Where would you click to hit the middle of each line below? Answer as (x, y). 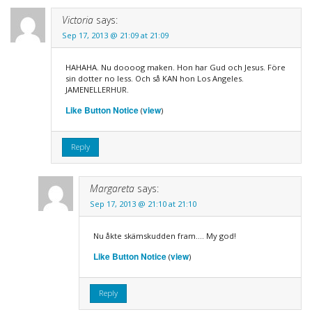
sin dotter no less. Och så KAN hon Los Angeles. (154, 78)
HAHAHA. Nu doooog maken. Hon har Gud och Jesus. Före (175, 67)
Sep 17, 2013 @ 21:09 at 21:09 (115, 35)
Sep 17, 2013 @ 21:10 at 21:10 (143, 203)
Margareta (112, 188)
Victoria (77, 19)
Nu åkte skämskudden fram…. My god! (164, 235)
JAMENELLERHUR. (97, 89)
